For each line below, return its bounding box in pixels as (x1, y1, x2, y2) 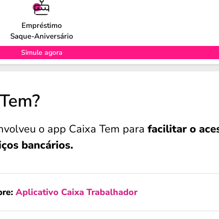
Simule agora (21, 47, 63, 57)
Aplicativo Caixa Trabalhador (16, 186, 138, 198)
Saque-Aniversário (10, 31, 73, 41)
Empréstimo (22, 20, 62, 30)
